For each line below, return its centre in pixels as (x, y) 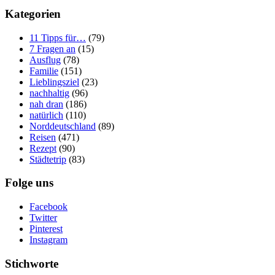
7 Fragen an (52, 48)
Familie (44, 71)
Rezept (43, 148)
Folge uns (29, 183)
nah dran (46, 104)
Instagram (48, 240)
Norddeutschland (63, 126)
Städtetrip (48, 159)
